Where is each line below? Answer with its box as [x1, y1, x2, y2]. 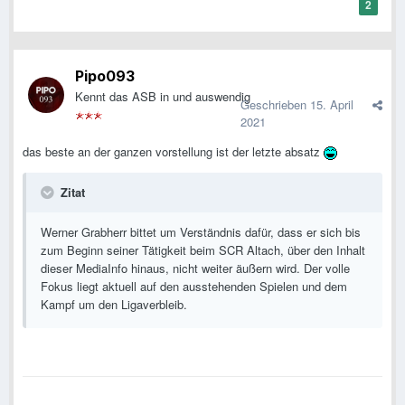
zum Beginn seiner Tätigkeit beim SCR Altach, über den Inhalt [41, 241, 365, 259]
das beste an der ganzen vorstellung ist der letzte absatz [23, 143, 324, 161]
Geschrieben [240, 96, 310, 114]
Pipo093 [75, 67, 135, 86]
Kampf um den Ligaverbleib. [41, 296, 194, 314]
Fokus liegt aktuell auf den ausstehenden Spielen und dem [41, 278, 347, 296]
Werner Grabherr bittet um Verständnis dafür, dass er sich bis [41, 223, 361, 241]
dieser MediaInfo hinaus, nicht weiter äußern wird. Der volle [41, 259, 350, 278]
